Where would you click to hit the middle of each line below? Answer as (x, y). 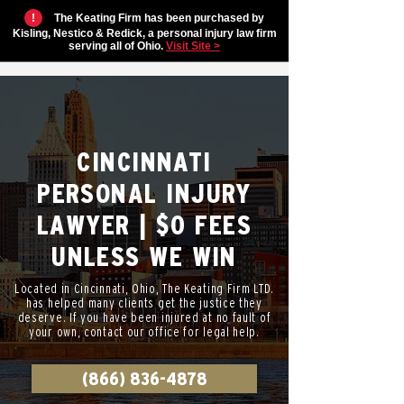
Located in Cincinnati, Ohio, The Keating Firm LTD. (144, 289)
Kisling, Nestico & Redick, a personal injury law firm (144, 33)
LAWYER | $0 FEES (144, 225)
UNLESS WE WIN (144, 257)
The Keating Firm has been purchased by (158, 18)
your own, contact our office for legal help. (144, 332)
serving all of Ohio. (117, 46)
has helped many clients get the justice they (144, 303)
